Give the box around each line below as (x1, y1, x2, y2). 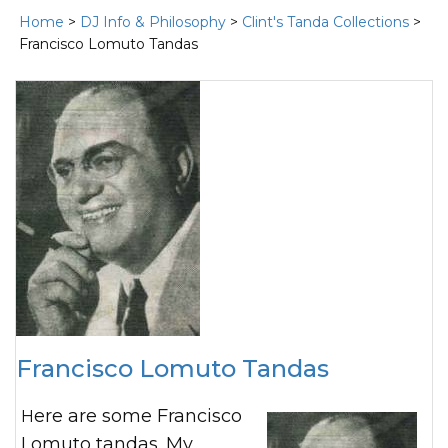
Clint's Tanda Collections (242, 13, 410, 32)
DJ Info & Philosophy (80, 13, 227, 32)
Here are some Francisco (21, 407, 34, 426)
